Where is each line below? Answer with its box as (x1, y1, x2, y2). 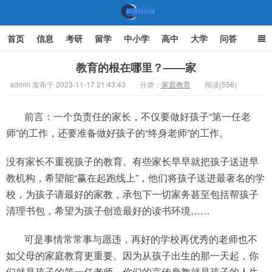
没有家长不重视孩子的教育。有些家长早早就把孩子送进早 (6, 154, 259, 168)
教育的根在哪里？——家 (76, 59, 196, 75)
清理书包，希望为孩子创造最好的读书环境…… (6, 203, 210, 217)
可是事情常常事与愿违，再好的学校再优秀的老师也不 (24, 232, 257, 246)
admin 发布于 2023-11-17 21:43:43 (9, 79, 126, 89)
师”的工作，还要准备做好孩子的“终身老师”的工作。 (6, 126, 229, 140)
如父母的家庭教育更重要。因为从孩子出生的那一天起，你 (6, 248, 259, 262)
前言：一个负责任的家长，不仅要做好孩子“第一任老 (24, 109, 251, 123)
